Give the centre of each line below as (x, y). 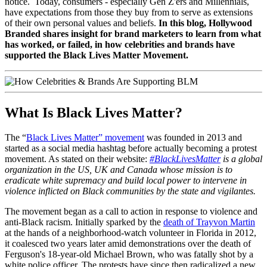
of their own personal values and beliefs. (82, 23)
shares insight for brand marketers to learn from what (152, 33)
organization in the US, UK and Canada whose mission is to (119, 170)
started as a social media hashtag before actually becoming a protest (131, 148)
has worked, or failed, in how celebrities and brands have (120, 44)
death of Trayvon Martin (209, 222)
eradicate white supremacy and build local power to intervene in (126, 181)
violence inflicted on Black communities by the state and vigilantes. (130, 191)
